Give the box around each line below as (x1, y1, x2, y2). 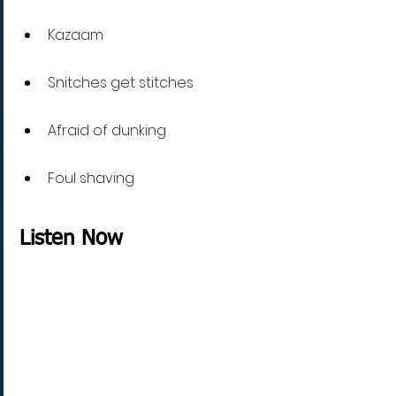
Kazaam (48, 25, 107, 46)
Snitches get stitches (48, 72, 194, 94)
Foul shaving (48, 168, 134, 189)
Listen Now (19, 228, 123, 250)
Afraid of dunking (48, 120, 166, 141)
